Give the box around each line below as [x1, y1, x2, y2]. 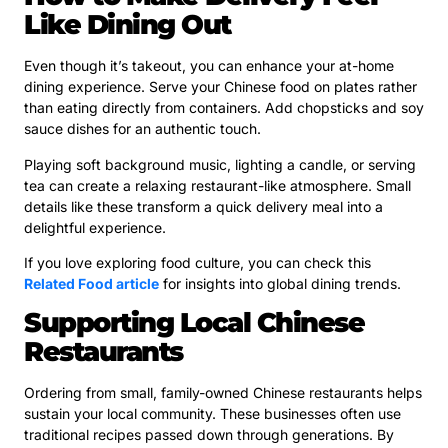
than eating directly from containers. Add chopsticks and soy [24, 99, 424, 117]
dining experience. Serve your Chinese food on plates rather [24, 78, 417, 96]
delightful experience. [24, 218, 166, 236]
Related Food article [24, 275, 159, 292]
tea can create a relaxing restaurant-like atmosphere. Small [24, 176, 411, 194]
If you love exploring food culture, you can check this [24, 254, 371, 271]
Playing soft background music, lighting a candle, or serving [24, 155, 416, 173]
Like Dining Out [24, 8, 231, 42]
